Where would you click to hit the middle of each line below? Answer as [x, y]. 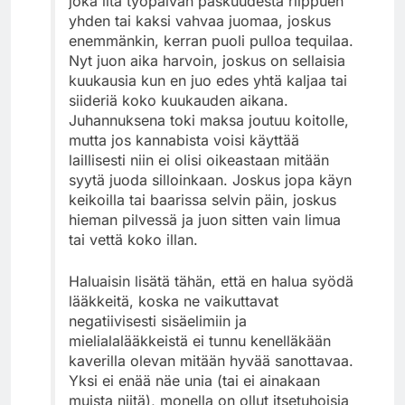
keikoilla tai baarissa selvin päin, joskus [202, 199]
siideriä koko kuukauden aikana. [179, 100]
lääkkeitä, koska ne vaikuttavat [174, 301]
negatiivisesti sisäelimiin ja [158, 320]
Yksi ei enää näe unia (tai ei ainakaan [194, 380]
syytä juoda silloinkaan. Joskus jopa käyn [210, 179]
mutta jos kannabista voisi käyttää [184, 140]
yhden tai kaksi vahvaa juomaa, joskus [200, 20]
